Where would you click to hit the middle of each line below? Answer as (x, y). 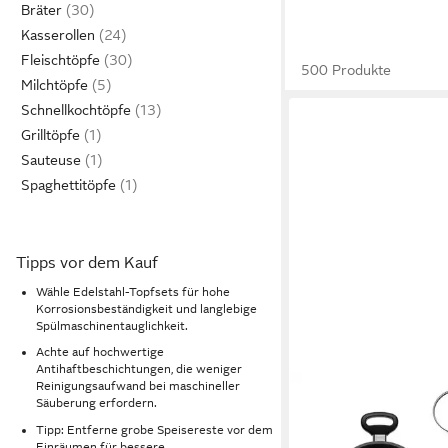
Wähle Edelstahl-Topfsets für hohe (133, 291)
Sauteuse (51, 160)
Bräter (41, 10)
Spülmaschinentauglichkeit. (112, 325)
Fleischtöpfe (60, 60)
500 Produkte (346, 70)
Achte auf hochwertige (100, 352)
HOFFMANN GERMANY (371, 393)
